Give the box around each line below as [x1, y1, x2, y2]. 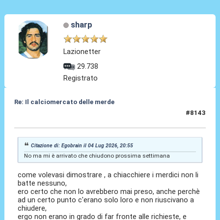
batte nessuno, [18, 178, 69, 188]
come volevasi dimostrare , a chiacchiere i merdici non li [18, 170, 199, 179]
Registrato [63, 74, 98, 83]
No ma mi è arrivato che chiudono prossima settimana [24, 152, 170, 160]
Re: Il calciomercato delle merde [14, 98, 114, 106]
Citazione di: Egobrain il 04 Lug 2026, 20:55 [31, 142, 134, 149]
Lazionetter [63, 47, 101, 56]
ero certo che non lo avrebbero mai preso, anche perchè [18, 187, 200, 196]
